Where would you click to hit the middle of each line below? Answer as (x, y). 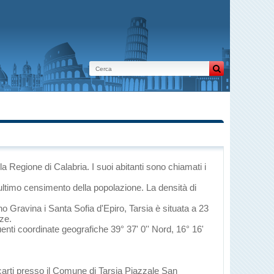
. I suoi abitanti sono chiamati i (146, 167)
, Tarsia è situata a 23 (166, 208)
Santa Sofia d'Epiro (86, 208)
